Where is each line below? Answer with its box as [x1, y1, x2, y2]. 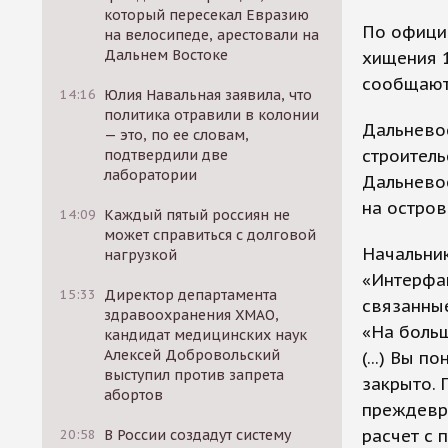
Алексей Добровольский [104, 346, 281, 364]
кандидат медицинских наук [104, 326, 308, 344]
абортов [104, 386, 164, 404]
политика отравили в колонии [104, 106, 320, 124]
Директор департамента [104, 286, 278, 304]
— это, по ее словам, [104, 126, 250, 144]
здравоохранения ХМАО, [104, 306, 280, 324]
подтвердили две [104, 146, 229, 164]
